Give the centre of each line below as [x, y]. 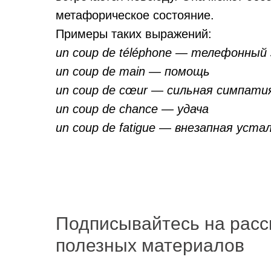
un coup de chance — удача [132, 109]
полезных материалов [150, 245]
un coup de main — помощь [133, 71]
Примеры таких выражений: [134, 34]
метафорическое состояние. [135, 15]
